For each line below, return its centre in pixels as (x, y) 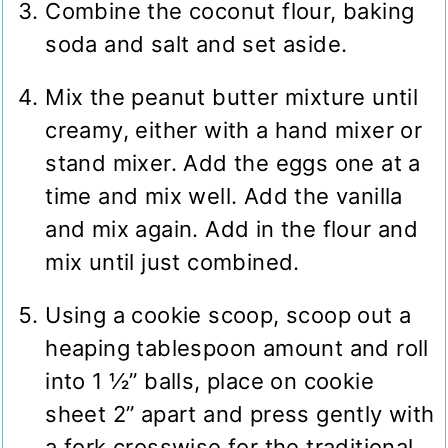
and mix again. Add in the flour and (232, 229)
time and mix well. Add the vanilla (224, 196)
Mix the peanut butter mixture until (232, 97)
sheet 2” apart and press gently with (240, 414)
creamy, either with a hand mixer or (234, 130)
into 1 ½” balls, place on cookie (210, 381)
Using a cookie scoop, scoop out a (228, 315)
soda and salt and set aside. (196, 44)
